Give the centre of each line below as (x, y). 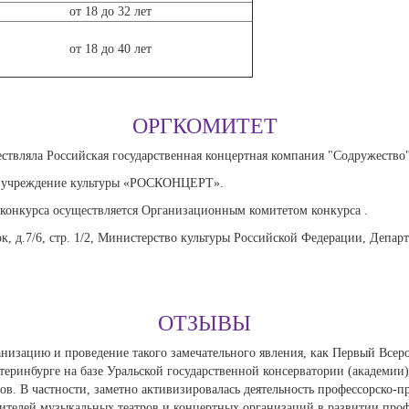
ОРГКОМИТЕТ (204, 126)
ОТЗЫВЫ (204, 323)
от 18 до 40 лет (110, 49)
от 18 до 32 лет (110, 11)
